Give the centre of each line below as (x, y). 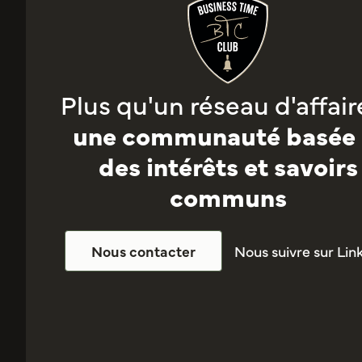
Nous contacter (143, 251)
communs (228, 196)
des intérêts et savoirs (228, 165)
